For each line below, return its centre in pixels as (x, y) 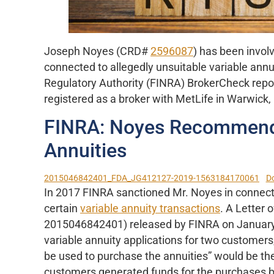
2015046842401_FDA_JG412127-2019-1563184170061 (152, 178)
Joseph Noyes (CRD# (97, 52)
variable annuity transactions (150, 209)
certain (62, 209)
